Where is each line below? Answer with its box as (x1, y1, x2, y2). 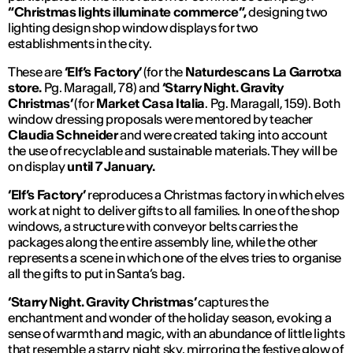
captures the (198, 294, 269, 310)
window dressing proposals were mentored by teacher (8, 111, 313, 128)
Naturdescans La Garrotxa (183, 64, 343, 80)
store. (8, 80, 44, 96)
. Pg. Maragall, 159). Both (205, 95, 340, 112)
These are (8, 64, 63, 80)
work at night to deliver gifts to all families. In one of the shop (8, 203, 340, 219)
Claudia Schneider (8, 127, 121, 143)
